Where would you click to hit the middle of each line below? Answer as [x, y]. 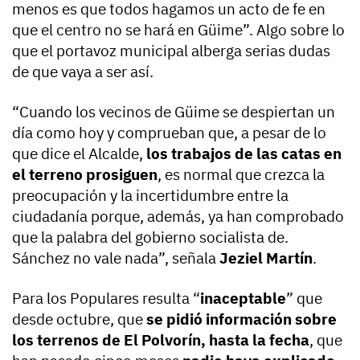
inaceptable [243, 298]
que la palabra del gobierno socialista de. [150, 237]
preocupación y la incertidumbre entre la [150, 195]
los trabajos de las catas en [244, 153]
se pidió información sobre [241, 319]
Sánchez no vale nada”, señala [116, 258]
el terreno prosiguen [85, 174]
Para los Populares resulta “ [106, 298]
